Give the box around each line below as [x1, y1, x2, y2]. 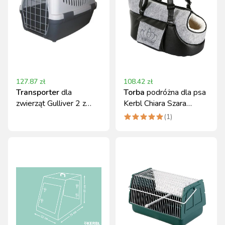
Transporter [16, 87, 59, 98]
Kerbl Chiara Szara [124, 98, 186, 109]
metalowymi [16, 109, 59, 120]
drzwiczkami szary [16, 120, 78, 131]
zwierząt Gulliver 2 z [16, 98, 86, 109]
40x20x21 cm [124, 109, 174, 120]
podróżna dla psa [147, 87, 206, 98]
